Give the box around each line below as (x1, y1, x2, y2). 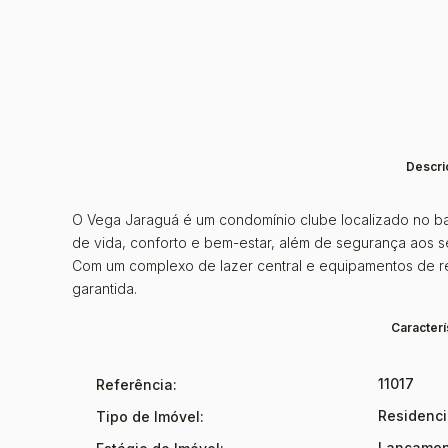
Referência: (96, 376, 177, 393)
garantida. (72, 280, 141, 297)
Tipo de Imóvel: (96, 408, 204, 425)
